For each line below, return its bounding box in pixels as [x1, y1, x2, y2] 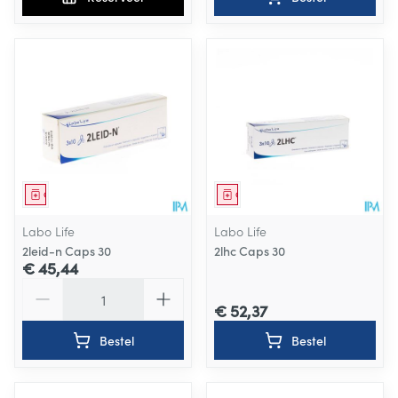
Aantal [21, 276, 64, 297]
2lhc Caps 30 [214, 242, 285, 260]
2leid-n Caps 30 [22, 242, 111, 260]
